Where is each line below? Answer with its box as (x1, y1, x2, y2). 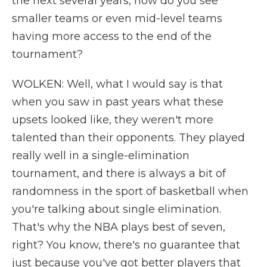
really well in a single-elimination (12, 149, 190, 162)
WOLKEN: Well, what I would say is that (12, 77, 223, 91)
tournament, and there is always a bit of (12, 167, 226, 180)
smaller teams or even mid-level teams (12, 12, 222, 25)
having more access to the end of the (12, 30, 212, 43)
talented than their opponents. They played (12, 131, 245, 144)
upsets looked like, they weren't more (12, 113, 213, 126)
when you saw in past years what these (12, 95, 223, 108)
